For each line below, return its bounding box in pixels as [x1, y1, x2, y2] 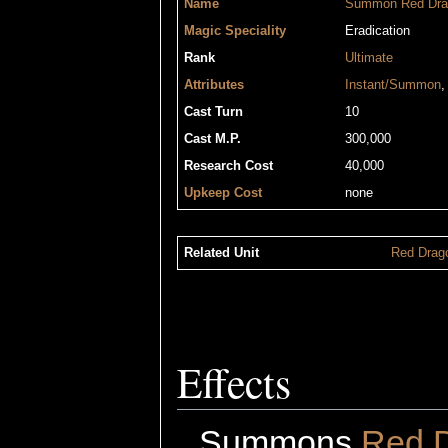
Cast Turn [184, 104, 243, 119]
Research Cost [184, 158, 273, 173]
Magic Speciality [184, 23, 286, 38]
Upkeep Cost [184, 185, 262, 200]
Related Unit [184, 245, 259, 260]
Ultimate [345, 50, 393, 65]
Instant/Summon [345, 77, 441, 92]
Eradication [345, 23, 410, 38]
